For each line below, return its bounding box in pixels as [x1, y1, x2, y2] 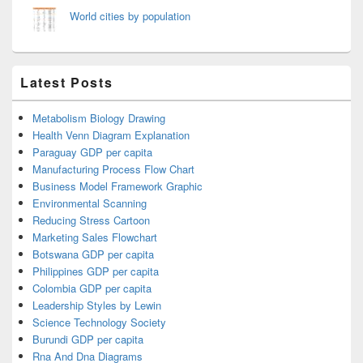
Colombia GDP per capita [32, 280, 152, 296]
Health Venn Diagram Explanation [32, 126, 190, 143]
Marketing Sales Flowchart [32, 228, 157, 245]
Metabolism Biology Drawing [32, 109, 165, 126]
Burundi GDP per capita [32, 331, 143, 347]
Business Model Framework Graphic [32, 177, 203, 194]
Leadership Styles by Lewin [32, 297, 161, 313]
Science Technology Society [32, 314, 166, 330]
